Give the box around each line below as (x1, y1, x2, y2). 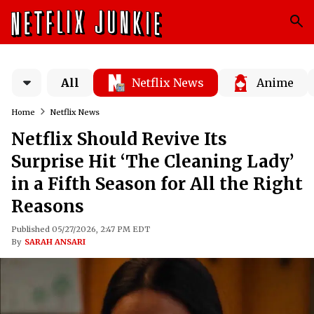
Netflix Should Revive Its (11, 128, 227, 150)
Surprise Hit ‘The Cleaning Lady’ (11, 151, 294, 172)
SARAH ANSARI (25, 237, 86, 247)
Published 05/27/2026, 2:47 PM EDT (11, 224, 150, 234)
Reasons (11, 196, 84, 217)
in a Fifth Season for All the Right (11, 173, 303, 195)
